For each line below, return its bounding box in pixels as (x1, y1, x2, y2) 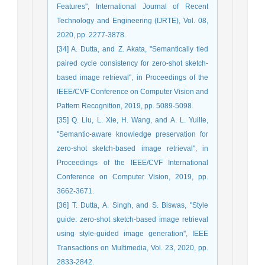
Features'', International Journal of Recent (57, 2, 208, 11)
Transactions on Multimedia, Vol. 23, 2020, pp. (57, 243, 208, 252)
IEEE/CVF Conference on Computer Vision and (57, 87, 208, 96)
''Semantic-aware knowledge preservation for (57, 130, 208, 138)
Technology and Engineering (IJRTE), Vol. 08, (57, 16, 208, 25)
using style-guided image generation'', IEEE (57, 229, 208, 238)
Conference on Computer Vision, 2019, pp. (57, 172, 208, 181)
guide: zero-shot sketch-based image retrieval (57, 215, 208, 224)
